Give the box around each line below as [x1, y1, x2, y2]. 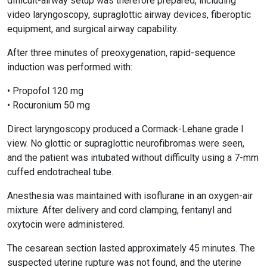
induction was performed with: [7, 61, 132, 73]
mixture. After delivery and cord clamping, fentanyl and [7, 204, 232, 216]
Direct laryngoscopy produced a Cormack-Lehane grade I [7, 123, 244, 135]
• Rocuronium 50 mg [7, 100, 90, 111]
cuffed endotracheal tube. [7, 166, 113, 178]
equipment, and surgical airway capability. [7, 23, 178, 35]
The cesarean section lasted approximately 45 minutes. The [7, 243, 255, 254]
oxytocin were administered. [7, 219, 125, 230]
